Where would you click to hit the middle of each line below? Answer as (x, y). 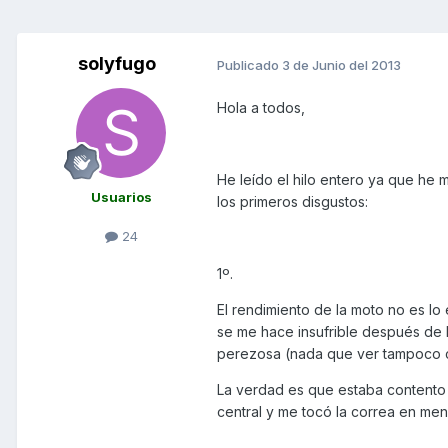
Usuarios (121, 197)
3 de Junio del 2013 (341, 64)
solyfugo (117, 64)
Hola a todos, (261, 108)
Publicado (249, 64)
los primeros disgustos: (292, 202)
